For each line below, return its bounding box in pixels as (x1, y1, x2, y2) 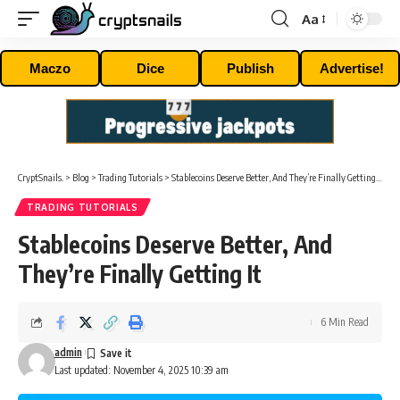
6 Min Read (321, 315, 369, 329)
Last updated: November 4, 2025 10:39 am (54, 363, 229, 377)
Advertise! (320, 61, 384, 76)
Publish (226, 61, 274, 76)
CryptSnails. (18, 171, 63, 183)
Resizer (301, 42, 346, 60)
